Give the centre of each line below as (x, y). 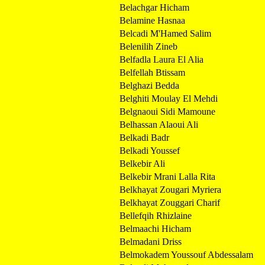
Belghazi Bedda (149, 85)
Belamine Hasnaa (152, 20)
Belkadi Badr (144, 137)
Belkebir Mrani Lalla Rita (167, 176)
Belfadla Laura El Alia (161, 59)
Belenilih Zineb (148, 46)
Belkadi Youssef (150, 150)
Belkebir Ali (142, 163)
